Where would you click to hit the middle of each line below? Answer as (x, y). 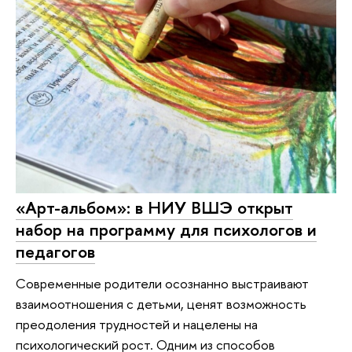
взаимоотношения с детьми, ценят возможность (161, 304)
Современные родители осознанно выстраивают (162, 284)
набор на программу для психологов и (166, 230)
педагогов (55, 252)
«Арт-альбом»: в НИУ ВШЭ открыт (154, 208)
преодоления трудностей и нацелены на (137, 324)
